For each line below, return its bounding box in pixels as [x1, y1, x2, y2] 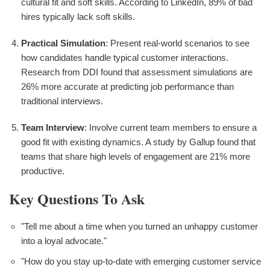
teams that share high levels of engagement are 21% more [21, 151, 250, 162]
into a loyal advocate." [21, 235, 107, 246]
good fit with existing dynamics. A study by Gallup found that [21, 136, 256, 147]
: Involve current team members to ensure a [84, 122, 257, 133]
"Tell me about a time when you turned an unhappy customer [21, 221, 258, 231]
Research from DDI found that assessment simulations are [21, 66, 253, 77]
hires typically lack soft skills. [21, 11, 135, 22]
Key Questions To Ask [9, 187, 145, 209]
